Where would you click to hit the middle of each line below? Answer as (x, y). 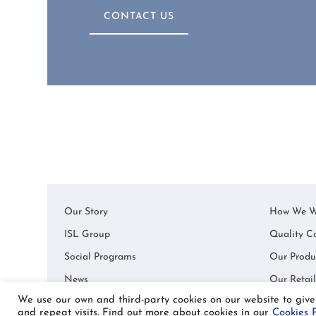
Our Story (86, 212)
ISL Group (87, 235)
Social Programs (101, 257)
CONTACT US (139, 17)
